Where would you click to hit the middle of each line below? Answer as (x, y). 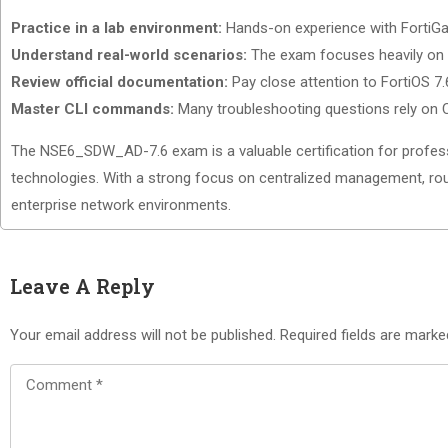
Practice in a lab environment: (118, 28)
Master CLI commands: (94, 109)
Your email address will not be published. (143, 335)
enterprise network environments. (121, 205)
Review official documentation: (121, 82)
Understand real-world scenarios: (131, 55)
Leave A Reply (82, 286)
